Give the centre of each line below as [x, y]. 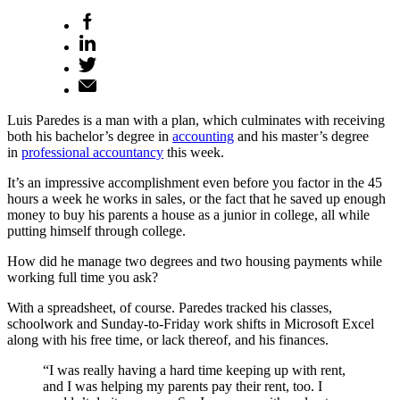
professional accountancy [92, 152]
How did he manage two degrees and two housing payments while [195, 261]
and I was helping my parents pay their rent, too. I [183, 386]
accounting [203, 136]
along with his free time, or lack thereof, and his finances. [168, 339]
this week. [194, 152]
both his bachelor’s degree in [90, 136]
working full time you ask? [83, 277]
